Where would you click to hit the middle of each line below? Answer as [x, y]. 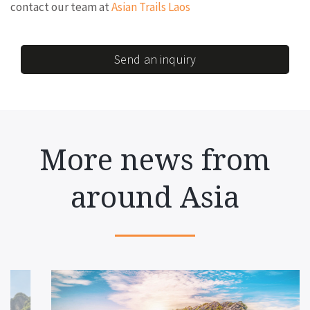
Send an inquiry [155, 60]
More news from [155, 161]
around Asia [155, 198]
